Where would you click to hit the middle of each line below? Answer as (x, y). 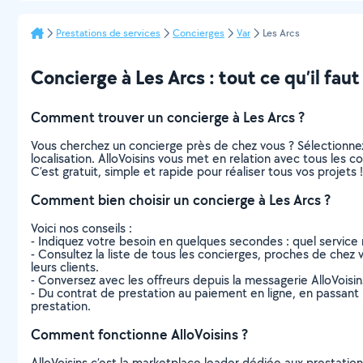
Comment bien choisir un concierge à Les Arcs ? (181, 199)
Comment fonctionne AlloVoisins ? (139, 334)
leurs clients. (65, 267)
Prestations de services (108, 32)
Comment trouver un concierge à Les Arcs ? (168, 117)
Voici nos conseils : (81, 228)
